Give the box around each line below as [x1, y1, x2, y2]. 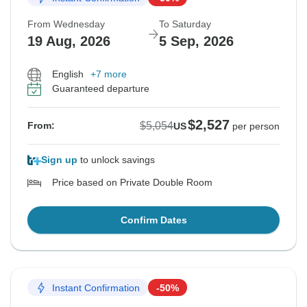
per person [232, 121, 280, 132]
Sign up [41, 154, 77, 166]
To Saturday [159, 19, 211, 30]
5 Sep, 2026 [159, 34, 234, 49]
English [52, 69, 84, 80]
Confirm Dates [120, 214, 187, 226]
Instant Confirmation [52, 282, 140, 293]
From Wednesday [27, 19, 105, 30]
